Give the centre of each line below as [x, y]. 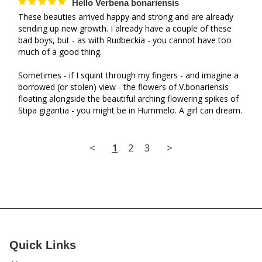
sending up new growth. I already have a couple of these [125, 28]
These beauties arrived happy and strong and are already [126, 16]
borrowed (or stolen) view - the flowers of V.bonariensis [123, 87]
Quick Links [43, 245]
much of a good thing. [61, 51]
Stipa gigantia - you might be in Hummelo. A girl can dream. [130, 110]
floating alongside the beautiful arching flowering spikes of [128, 98]
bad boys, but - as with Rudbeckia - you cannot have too [125, 40]
